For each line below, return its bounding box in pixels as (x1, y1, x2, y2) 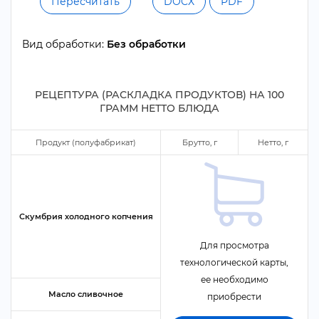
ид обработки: (22, 38, 104, 51)
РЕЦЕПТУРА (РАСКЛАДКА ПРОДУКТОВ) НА (35, 88, 268, 101)
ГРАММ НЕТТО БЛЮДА (100, 102, 219, 115)
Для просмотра (199, 240, 269, 251)
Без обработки (107, 38, 186, 51)
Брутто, (182, 137, 217, 147)
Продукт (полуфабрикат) (36, 137, 136, 147)
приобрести (207, 291, 261, 302)
